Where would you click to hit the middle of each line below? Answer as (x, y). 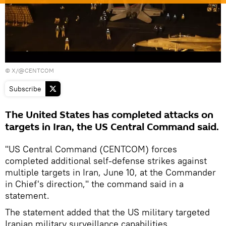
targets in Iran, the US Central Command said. (112, 127)
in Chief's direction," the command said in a (94, 184)
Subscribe (25, 89)
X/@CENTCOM (33, 71)
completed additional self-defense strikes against (106, 161)
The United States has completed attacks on (109, 115)
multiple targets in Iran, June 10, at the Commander (110, 173)
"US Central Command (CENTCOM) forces (91, 149)
